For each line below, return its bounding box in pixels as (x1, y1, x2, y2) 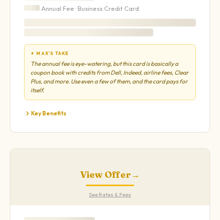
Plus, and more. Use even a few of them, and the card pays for (30, 78, 188, 85)
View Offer (80, 169, 131, 181)
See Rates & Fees (89, 191, 131, 198)
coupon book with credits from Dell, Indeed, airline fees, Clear (30, 69, 189, 77)
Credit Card (103, 4, 139, 12)
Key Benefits (31, 110, 66, 117)
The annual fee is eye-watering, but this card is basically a (30, 60, 178, 68)
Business (78, 4, 103, 12)
